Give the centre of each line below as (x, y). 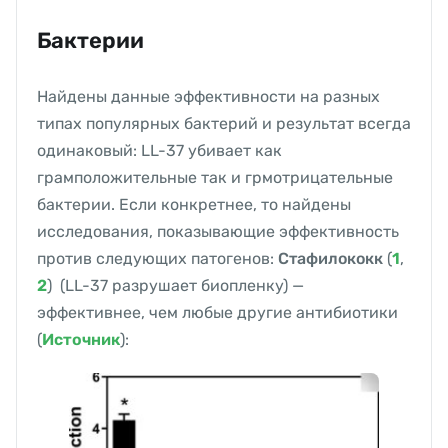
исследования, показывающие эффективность (218, 232)
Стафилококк (332, 259)
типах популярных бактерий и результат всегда (224, 124)
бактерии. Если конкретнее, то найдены (194, 205)
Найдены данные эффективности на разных (208, 97)
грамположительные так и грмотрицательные (215, 178)
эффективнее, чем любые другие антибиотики (217, 313)
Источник (81, 340)
